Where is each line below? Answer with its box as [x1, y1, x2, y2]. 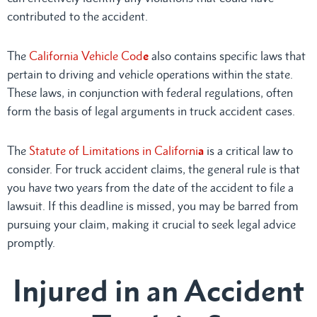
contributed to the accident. [7, 8, 148, 23]
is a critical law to [204, 143, 293, 158]
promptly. [7, 235, 55, 250]
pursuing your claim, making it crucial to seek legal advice [7, 217, 296, 231]
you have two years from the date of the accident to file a [7, 180, 294, 195]
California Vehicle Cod [29, 48, 143, 63]
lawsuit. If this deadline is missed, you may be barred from [7, 198, 299, 213]
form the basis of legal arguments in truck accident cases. [7, 103, 295, 118]
